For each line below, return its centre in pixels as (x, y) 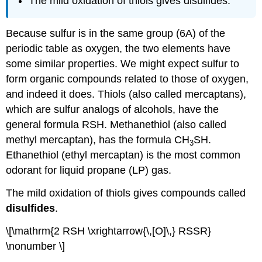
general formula (44, 125)
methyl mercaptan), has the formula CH (98, 140)
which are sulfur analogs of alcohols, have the (113, 110)
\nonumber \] (36, 246)
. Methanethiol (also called (166, 125)
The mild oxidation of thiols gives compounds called (126, 193)
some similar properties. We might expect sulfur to (123, 64)
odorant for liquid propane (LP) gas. (89, 170)
